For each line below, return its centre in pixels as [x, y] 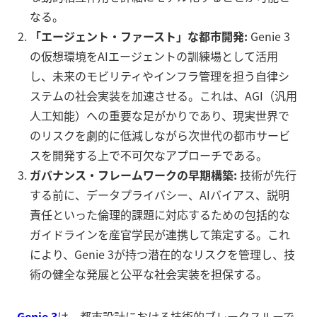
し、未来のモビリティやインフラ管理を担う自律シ [160, 76]
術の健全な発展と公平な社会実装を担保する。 [149, 274]
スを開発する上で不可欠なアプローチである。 [149, 155]
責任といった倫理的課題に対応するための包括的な [160, 215]
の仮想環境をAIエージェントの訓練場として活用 [154, 56]
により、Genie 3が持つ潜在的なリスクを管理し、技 [162, 254]
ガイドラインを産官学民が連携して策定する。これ [160, 235]
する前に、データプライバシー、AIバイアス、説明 [160, 195]
